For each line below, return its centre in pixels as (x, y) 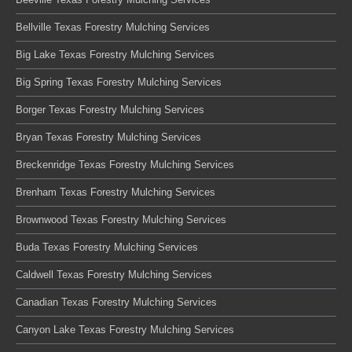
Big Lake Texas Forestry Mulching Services (115, 54)
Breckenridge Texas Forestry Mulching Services (125, 164)
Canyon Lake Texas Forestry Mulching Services (125, 329)
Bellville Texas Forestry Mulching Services (113, 27)
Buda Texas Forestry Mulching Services (107, 247)
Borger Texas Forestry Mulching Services (110, 109)
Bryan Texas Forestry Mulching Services (108, 137)
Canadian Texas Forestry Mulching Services (116, 302)
